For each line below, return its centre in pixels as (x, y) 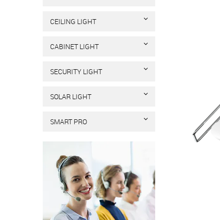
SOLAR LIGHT (71, 96)
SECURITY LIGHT (76, 71)
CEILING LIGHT (73, 21)
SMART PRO (69, 122)
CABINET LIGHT (74, 46)
